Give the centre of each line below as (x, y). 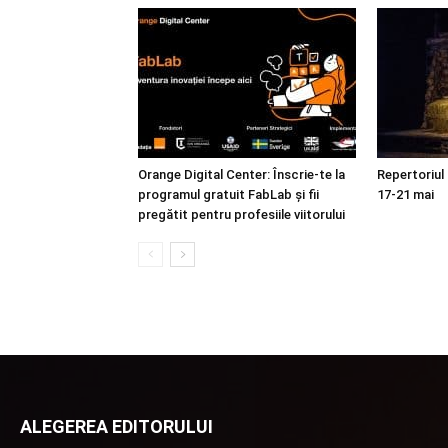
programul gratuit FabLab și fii (228, 194)
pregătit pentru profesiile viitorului (241, 214)
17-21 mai (405, 194)
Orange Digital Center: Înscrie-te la (241, 174)
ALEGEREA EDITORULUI (116, 426)
